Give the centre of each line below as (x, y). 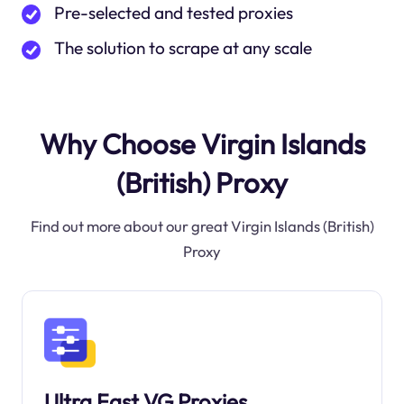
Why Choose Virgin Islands (202, 143)
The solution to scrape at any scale (183, 48)
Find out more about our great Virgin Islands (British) (202, 225)
